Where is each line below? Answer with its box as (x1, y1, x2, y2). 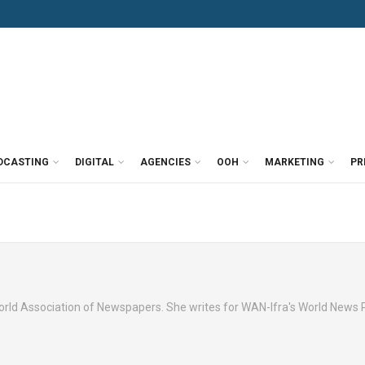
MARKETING (265, 156, 324, 168)
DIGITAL (75, 156, 114, 168)
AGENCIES (140, 156, 191, 168)
